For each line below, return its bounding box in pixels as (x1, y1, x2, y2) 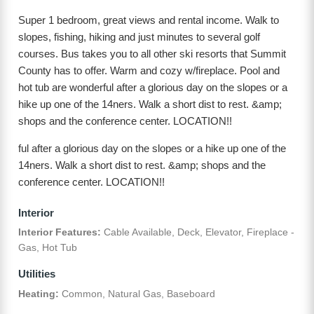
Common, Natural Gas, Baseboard (59, 287, 215, 299)
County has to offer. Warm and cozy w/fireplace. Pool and (18, 64, 280, 77)
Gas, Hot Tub (18, 242, 77, 254)
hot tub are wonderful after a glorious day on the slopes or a (18, 81, 287, 94)
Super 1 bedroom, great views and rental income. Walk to (18, 14, 279, 27)
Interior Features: (18, 226, 101, 238)
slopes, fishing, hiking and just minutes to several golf (18, 31, 260, 43)
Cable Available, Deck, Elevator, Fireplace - (101, 226, 294, 238)
